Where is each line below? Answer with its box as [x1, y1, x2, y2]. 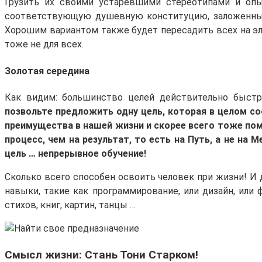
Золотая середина [5, 65, 89, 77]
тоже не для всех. [5, 39, 84, 50]
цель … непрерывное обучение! [5, 148, 146, 159]
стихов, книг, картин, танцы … [5, 199, 136, 211]
